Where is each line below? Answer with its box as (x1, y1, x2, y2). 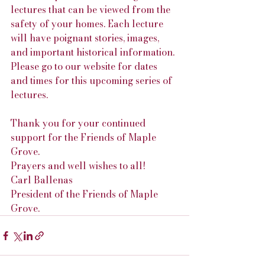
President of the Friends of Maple (11, 187, 160, 201)
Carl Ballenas (11, 173, 73, 187)
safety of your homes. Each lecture (11, 17, 166, 31)
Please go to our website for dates (11, 59, 160, 73)
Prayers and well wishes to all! (11, 159, 146, 173)
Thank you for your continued (11, 116, 148, 130)
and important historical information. (11, 45, 177, 59)
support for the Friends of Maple (11, 130, 159, 144)
